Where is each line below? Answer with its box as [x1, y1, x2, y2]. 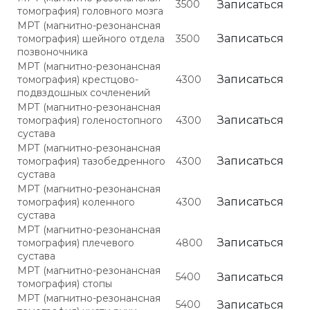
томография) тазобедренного [17, 155, 165, 167]
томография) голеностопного [17, 114, 163, 127]
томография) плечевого [17, 237, 134, 249]
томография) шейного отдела [17, 33, 165, 45]
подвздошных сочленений [17, 86, 150, 99]
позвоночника [17, 46, 88, 58]
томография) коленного [17, 196, 135, 208]
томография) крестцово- [17, 73, 138, 86]
